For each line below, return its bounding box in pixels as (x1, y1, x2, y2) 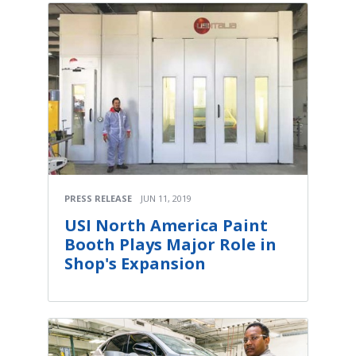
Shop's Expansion (64, 253, 206, 275)
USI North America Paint (64, 215, 268, 237)
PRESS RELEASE (64, 192, 132, 205)
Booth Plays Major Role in (64, 234, 277, 256)
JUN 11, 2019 (141, 192, 192, 205)
